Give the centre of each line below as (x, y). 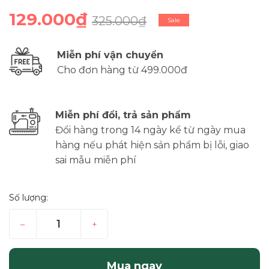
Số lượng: (29, 197)
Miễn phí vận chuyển (110, 55)
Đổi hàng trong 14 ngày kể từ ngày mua (150, 130)
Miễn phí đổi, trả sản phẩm (123, 115)
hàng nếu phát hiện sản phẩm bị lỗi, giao (152, 145)
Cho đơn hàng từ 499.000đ (122, 70)
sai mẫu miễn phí (96, 160)
